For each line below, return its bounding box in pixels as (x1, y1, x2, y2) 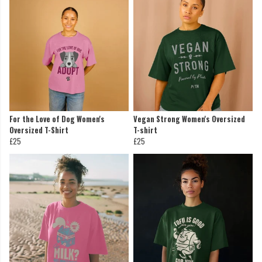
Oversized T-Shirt (9, 125, 68, 136)
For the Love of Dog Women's (9, 113, 105, 125)
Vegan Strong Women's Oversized (133, 113, 245, 125)
